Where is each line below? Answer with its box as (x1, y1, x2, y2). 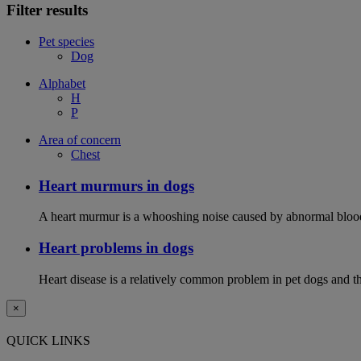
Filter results (6, 2, 88, 19)
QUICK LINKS (6, 334, 90, 348)
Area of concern (39, 132, 121, 147)
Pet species (39, 34, 94, 48)
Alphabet (39, 76, 85, 90)
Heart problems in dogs (39, 239, 193, 257)
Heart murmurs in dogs (39, 176, 194, 194)
